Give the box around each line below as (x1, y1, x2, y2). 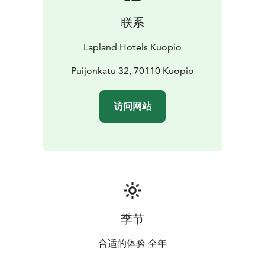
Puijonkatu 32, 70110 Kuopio (71, 65, 194, 77)
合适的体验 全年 (98, 238, 167, 250)
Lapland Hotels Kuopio (83, 41, 182, 53)
